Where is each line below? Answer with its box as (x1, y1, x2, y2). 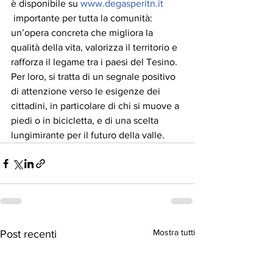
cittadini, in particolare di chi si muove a (11, 101, 182, 112)
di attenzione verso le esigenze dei (11, 86, 163, 97)
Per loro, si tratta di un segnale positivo (11, 71, 178, 82)
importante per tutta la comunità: (13, 13, 155, 24)
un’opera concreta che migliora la (11, 27, 155, 38)
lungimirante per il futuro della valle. (11, 130, 165, 141)
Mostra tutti (153, 227, 195, 238)
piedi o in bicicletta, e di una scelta (11, 115, 161, 126)
